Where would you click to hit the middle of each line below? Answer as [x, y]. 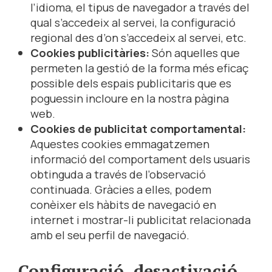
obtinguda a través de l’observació [118, 175]
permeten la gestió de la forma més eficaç [140, 68]
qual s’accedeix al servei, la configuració [133, 23]
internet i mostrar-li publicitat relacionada [141, 220]
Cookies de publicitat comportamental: [138, 129]
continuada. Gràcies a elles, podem [121, 190]
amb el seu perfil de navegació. [110, 235]
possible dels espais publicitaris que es [131, 83]
